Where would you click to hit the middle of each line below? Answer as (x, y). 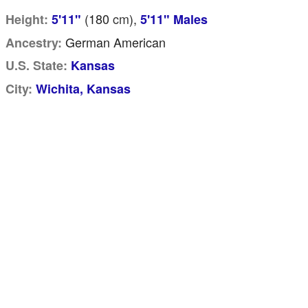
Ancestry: (34, 43)
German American (114, 42)
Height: (27, 19)
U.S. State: (36, 65)
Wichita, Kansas (83, 89)
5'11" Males (174, 19)
